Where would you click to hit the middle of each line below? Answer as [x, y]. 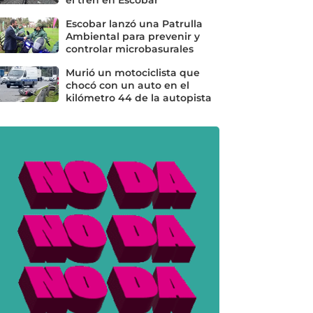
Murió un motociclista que [132, 72]
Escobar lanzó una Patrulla [134, 23]
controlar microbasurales [129, 49]
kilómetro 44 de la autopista [138, 97]
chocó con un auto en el [127, 85]
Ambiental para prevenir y [132, 36]
